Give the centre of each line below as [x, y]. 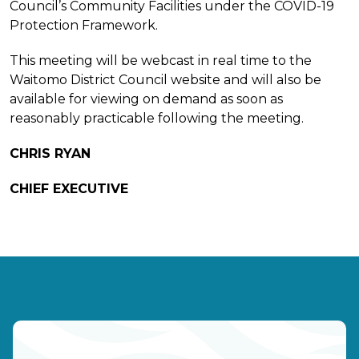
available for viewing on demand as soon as [146, 99]
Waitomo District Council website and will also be [165, 79]
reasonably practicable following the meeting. [157, 118]
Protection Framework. [84, 25]
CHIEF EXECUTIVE [69, 188]
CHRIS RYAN [50, 153]
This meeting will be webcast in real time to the [161, 60]
